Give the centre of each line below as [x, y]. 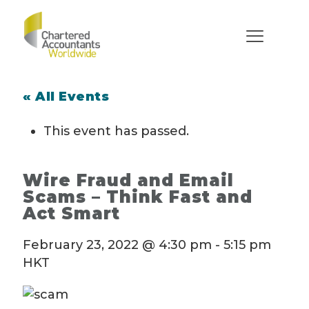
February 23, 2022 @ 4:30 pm [117, 245]
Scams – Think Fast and [138, 197]
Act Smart [71, 213]
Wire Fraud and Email [128, 180]
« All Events [66, 97]
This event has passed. [116, 131]
